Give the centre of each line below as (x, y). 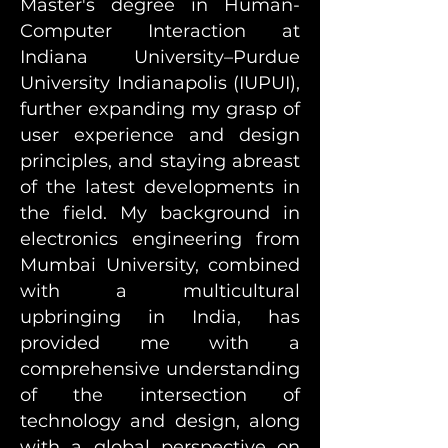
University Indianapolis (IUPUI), (160, 83)
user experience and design (160, 135)
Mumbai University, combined (160, 265)
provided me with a (160, 343)
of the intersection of (160, 395)
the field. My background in (160, 213)
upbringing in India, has (160, 317)
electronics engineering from (160, 239)
